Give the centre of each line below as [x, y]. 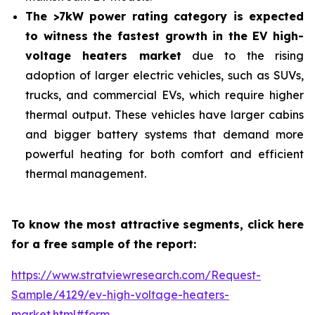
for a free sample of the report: [104, 244]
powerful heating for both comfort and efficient [165, 154]
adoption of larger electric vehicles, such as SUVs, [165, 75]
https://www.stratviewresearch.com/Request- [136, 275]
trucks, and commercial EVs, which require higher [165, 95]
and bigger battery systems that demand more [165, 134]
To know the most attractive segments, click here [157, 224]
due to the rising [243, 56]
